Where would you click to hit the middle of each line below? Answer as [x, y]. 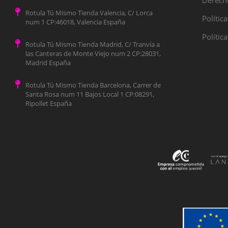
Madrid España [48, 63]
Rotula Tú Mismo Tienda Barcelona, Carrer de [93, 85]
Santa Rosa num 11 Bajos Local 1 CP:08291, [90, 94]
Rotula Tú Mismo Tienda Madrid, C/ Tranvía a [93, 45]
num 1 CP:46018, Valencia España [76, 22]
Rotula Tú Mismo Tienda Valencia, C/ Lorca [89, 13]
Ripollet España [49, 104]
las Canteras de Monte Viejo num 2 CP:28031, [93, 54]
